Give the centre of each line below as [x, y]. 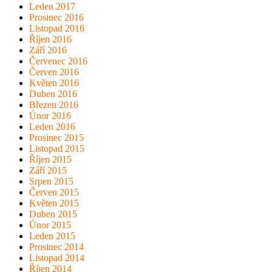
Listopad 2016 [57, 29]
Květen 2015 [54, 203]
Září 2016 [48, 50]
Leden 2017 [52, 7]
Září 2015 [48, 171]
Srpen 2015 [51, 182]
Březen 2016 [54, 105]
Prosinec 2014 [56, 247]
